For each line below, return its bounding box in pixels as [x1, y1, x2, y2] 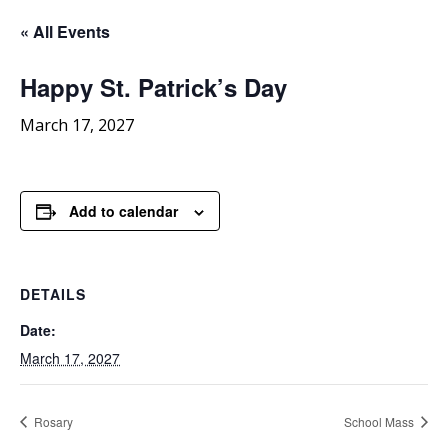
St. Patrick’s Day [93, 70, 287, 105]
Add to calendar [69, 201, 178, 222]
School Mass [344, 412, 417, 430]
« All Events [20, 20, 110, 44]
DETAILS [20, 284, 86, 305]
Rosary [31, 412, 73, 430]
